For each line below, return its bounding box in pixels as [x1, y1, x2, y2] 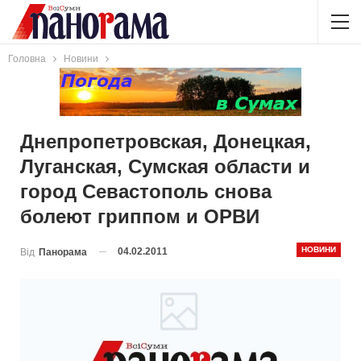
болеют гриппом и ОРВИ [20, 205, 259, 227]
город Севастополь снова [20, 180, 272, 202]
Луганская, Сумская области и [20, 156, 310, 177]
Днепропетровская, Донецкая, [20, 131, 311, 152]
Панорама [39, 246, 87, 258]
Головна [8, 53, 46, 64]
